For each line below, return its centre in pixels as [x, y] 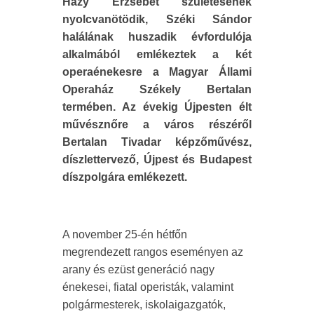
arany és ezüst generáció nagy [138, 270]
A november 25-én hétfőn [125, 235]
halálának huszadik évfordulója [157, 37]
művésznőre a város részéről [157, 125]
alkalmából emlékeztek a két [157, 55]
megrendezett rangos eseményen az [153, 252]
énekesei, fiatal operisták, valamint [148, 287]
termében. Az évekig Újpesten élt [157, 107]
